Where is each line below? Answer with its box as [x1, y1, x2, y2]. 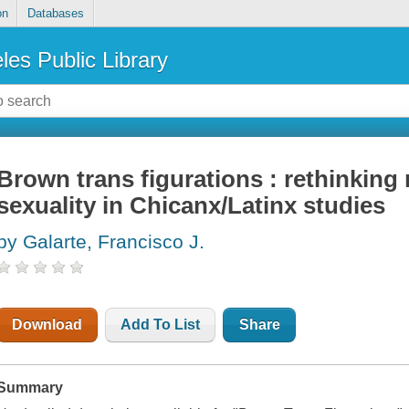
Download [12, 317, 83, 333]
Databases [26, 6, 84, 21]
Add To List [121, 317, 201, 333]
